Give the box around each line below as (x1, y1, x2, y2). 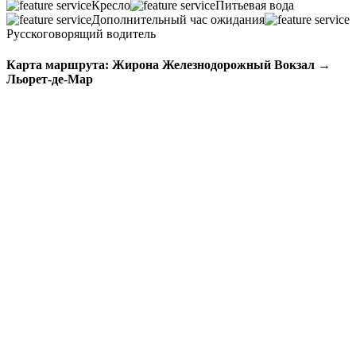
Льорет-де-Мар (6, 72, 93, 86)
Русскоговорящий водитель (6, 26, 156, 41)
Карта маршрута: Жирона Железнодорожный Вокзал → (6, 57, 331, 72)
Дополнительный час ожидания (91, 12, 265, 26)
